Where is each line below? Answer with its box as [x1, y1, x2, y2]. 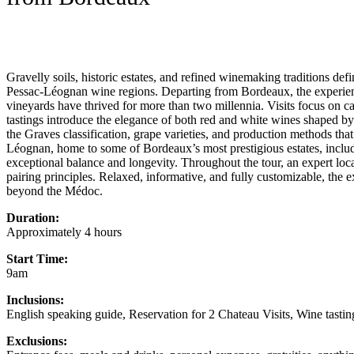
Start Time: [6, 251, 68, 265]
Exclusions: [6, 333, 67, 348]
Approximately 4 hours [6, 224, 122, 239]
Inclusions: [6, 292, 64, 307]
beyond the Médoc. [6, 183, 103, 198]
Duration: [6, 210, 59, 224]
